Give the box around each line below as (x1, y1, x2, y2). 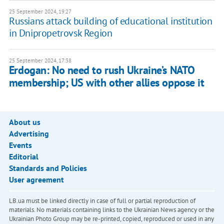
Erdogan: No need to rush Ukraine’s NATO (8, 63, 195, 77)
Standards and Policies (8, 163, 87, 173)
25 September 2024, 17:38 (8, 57, 71, 64)
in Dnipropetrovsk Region (8, 26, 112, 40)
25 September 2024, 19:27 (8, 8, 71, 15)
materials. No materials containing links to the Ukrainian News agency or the (8, 205, 214, 214)
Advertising (8, 128, 49, 139)
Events (8, 140, 32, 150)
